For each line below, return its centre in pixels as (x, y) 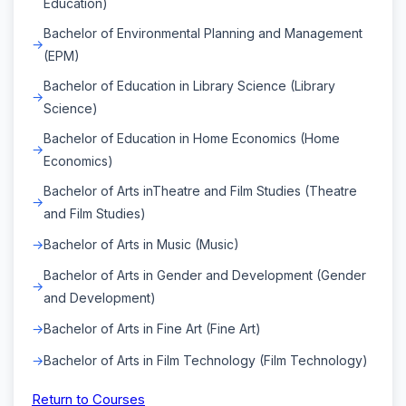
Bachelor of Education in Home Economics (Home (192, 138)
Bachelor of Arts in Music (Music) (141, 244)
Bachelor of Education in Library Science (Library (189, 85)
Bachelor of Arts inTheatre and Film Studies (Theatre (200, 190)
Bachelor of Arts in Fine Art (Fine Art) (152, 328)
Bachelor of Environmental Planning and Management (203, 33)
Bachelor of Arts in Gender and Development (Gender (205, 275)
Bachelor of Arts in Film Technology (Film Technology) (206, 360)
